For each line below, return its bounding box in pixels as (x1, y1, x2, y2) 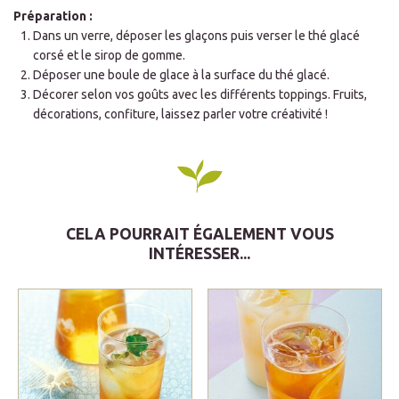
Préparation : (13, 9, 93, 23)
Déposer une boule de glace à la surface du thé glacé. (33, 68, 330, 82)
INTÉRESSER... (149, 245, 250, 262)
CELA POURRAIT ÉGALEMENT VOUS (65, 225, 334, 242)
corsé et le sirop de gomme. (33, 48, 186, 62)
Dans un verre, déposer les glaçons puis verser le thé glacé (33, 28, 361, 43)
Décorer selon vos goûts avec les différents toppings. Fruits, (33, 87, 368, 102)
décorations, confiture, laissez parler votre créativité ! (33, 107, 329, 121)
